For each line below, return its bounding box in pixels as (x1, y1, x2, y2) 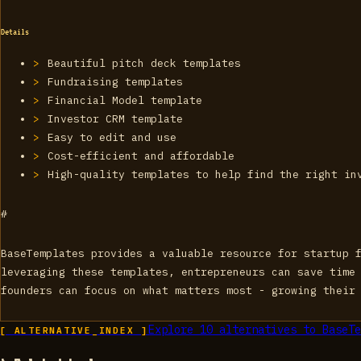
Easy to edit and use (48, 130, 177, 144)
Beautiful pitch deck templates (48, 56, 242, 70)
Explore (147, 322, 200, 337)
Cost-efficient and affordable (48, 148, 235, 163)
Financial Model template (48, 93, 203, 107)
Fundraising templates (48, 74, 184, 89)
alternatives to (212, 322, 322, 337)
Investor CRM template (48, 111, 184, 126)
